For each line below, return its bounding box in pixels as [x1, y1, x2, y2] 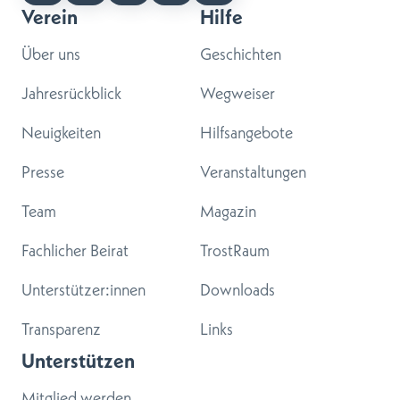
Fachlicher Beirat [21, 239, 129, 261]
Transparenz [21, 318, 101, 339]
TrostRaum [200, 239, 270, 261]
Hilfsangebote [200, 121, 293, 143]
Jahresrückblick [21, 82, 121, 104]
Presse [21, 161, 64, 182]
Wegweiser [200, 82, 275, 104]
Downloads [200, 279, 275, 300]
